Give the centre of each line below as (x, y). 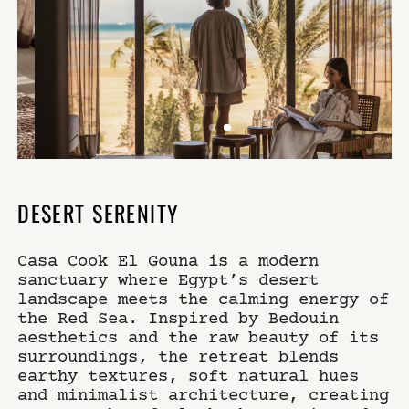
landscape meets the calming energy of (204, 298)
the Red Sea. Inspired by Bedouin (178, 317)
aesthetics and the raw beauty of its (199, 336)
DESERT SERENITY (99, 211)
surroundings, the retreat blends (178, 356)
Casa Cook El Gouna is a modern (168, 260)
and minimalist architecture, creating (204, 394)
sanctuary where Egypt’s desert (168, 279)
